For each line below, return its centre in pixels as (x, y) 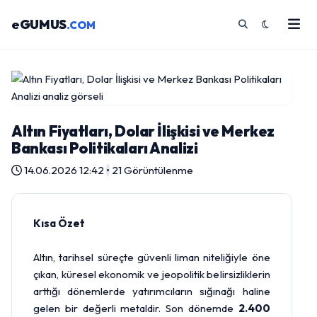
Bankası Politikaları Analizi (105, 148)
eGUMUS (39, 24)
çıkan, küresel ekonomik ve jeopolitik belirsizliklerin (152, 274)
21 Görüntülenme (152, 170)
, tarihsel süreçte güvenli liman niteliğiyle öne (162, 257)
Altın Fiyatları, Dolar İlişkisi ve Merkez (143, 131)
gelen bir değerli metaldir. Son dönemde (136, 308)
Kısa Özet (59, 223)
